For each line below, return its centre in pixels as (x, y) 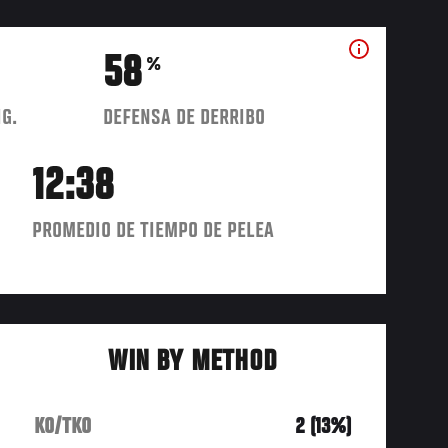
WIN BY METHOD (192, 362)
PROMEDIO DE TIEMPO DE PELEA (153, 230)
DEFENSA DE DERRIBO (184, 117)
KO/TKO (63, 426)
